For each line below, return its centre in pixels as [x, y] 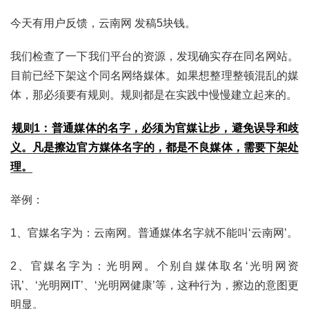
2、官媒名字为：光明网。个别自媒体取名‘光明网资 [154, 266]
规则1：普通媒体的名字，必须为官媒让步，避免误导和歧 [155, 128]
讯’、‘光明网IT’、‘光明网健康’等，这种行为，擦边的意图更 [154, 286]
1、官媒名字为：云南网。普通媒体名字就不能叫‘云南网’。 [154, 233]
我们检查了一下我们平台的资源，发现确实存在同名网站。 [154, 57]
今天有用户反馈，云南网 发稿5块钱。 [103, 23]
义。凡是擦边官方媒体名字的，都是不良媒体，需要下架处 [154, 148]
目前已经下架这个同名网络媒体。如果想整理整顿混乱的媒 [154, 76]
